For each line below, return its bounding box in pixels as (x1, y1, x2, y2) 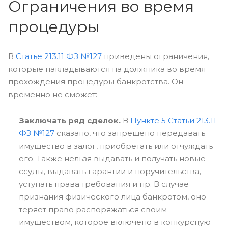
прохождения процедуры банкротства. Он (8, 77, 183, 87)
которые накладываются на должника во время (8, 64, 206, 74)
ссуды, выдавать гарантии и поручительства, (19, 166, 201, 176)
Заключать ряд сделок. (19, 116, 121, 125)
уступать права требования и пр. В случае (19, 179, 189, 189)
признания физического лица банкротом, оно (19, 192, 206, 202)
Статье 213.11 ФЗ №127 (16, 51, 102, 61)
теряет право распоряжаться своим (19, 205, 167, 214)
